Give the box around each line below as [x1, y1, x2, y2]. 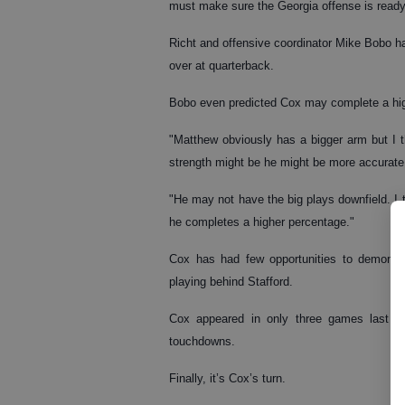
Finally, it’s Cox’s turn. [169, 371, 286, 385]
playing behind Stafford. [169, 274, 293, 288]
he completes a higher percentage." [169, 214, 354, 229]
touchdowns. [169, 334, 235, 348]
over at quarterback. [169, 58, 274, 72]
